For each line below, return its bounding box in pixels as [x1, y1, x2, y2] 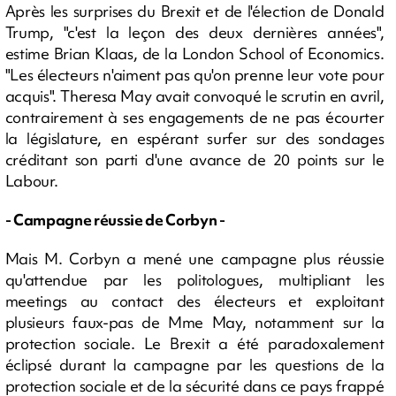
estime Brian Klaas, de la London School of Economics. [4, 43, 385, 64]
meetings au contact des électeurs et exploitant [4, 291, 385, 311]
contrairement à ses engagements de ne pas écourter [4, 107, 385, 127]
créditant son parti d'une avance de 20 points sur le [4, 149, 385, 170]
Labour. [4, 171, 58, 191]
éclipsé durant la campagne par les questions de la [4, 354, 385, 375]
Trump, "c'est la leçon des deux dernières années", [4, 22, 385, 42]
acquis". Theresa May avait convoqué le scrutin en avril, [4, 86, 385, 106]
